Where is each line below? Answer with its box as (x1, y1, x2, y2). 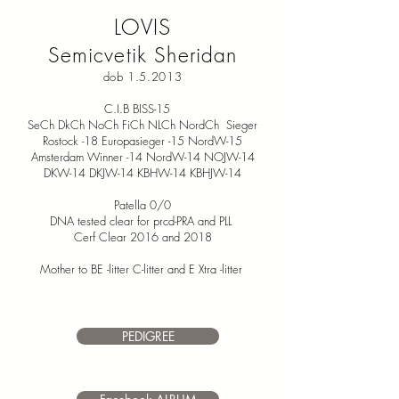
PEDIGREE (121, 328, 175, 345)
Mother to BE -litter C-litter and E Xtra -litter (39, 261, 246, 277)
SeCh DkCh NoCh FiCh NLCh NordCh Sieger (28, 117, 257, 133)
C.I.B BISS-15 (104, 101, 181, 117)
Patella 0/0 (114, 197, 171, 213)
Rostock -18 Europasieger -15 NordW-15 (43, 133, 242, 149)
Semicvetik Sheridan (47, 41, 238, 69)
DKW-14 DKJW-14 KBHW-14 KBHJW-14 (44, 165, 241, 181)
